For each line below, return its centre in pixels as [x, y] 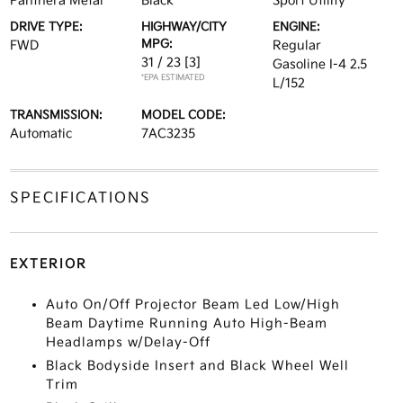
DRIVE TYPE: [46, 27]
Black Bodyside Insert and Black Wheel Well [197, 366]
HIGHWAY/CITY [184, 27]
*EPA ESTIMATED [173, 78]
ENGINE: [297, 27]
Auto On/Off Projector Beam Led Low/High [193, 304]
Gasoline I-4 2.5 [320, 64]
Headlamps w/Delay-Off [128, 342]
